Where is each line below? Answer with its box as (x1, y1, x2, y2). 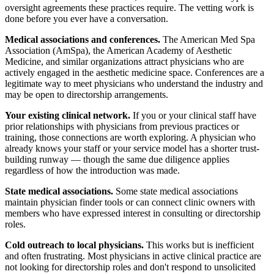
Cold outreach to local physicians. (5, 240, 144, 251)
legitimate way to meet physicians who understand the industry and (5, 78, 263, 89)
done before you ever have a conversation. (5, 13, 168, 24)
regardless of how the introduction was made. (5, 165, 180, 176)
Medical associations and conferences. (5, 34, 160, 45)
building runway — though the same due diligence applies (5, 154, 229, 165)
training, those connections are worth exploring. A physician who (5, 132, 256, 143)
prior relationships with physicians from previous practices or (5, 121, 239, 132)
